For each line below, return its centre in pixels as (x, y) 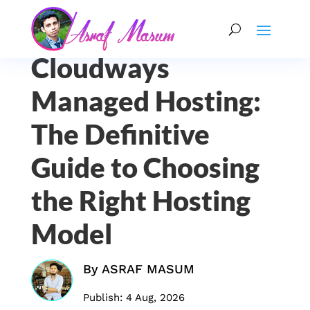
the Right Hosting (140, 201)
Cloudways (100, 68)
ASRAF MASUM (148, 269)
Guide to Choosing (145, 167)
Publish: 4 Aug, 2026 (134, 298)
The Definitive (120, 134)
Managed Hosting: (146, 101)
